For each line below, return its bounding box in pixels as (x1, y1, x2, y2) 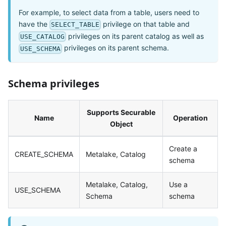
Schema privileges (8, 76, 99, 90)
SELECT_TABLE (51, 21, 100, 29)
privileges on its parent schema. (62, 43, 169, 52)
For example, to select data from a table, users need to (19, 8, 199, 17)
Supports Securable (87, 107, 155, 117)
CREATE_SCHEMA (15, 149, 73, 158)
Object (109, 119, 133, 128)
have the (19, 19, 49, 28)
